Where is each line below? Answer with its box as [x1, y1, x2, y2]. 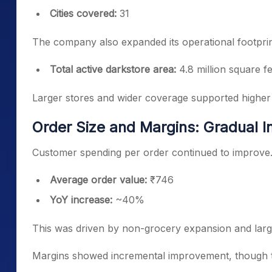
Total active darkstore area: [50, 63, 176, 75]
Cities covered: [50, 7, 117, 19]
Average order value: [50, 174, 147, 186]
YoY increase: [50, 194, 112, 206]
